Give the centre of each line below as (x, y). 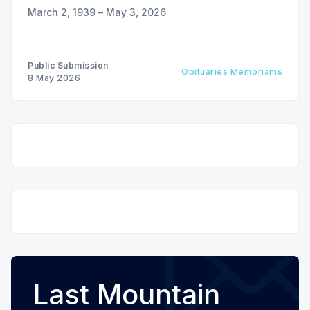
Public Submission (68, 65)
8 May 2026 (54, 77)
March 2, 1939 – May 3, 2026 (97, 12)
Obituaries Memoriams (232, 71)
